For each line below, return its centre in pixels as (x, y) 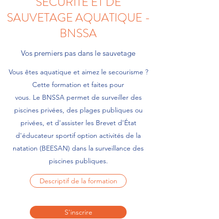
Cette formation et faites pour (78, 85)
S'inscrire (78, 212)
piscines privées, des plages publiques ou (78, 110)
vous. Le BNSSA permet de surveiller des (78, 97)
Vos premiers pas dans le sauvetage (78, 53)
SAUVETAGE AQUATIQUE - (78, 18)
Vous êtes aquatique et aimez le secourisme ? (78, 72)
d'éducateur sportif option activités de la (78, 135)
